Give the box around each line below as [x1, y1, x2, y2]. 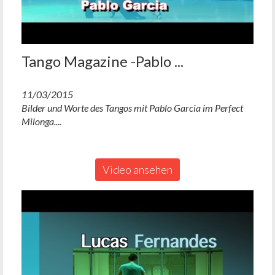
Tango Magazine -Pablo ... [21, 52, 184, 70]
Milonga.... [21, 115, 61, 127]
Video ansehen [103, 162, 172, 176]
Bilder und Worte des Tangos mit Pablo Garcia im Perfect [21, 101, 243, 114]
